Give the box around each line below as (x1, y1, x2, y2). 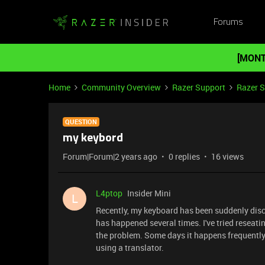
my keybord (63, 132, 123, 144)
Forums (213, 17, 243, 27)
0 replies (169, 151, 200, 162)
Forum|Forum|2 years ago (63, 151, 157, 162)
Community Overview (82, 82, 161, 93)
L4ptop (96, 188, 122, 199)
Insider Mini (127, 188, 171, 199)
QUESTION (65, 117, 97, 126)
